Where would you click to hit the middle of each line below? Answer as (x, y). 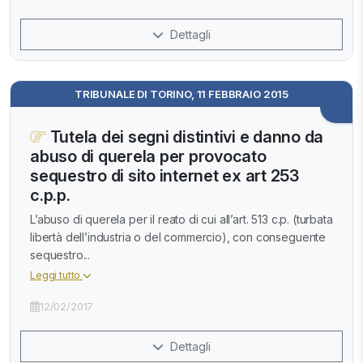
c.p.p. (50, 196)
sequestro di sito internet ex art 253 (164, 176)
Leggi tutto (57, 275)
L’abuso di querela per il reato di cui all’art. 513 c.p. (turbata (181, 220)
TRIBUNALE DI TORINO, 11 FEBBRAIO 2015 (181, 94)
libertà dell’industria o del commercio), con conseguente (178, 237)
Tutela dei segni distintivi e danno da (184, 137)
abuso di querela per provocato (148, 157)
